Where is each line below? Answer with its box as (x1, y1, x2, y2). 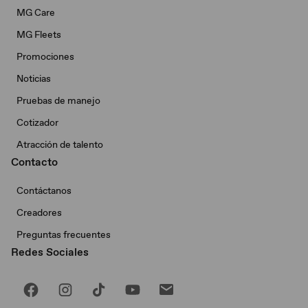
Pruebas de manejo (16, 94, 100, 107)
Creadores (16, 206, 62, 219)
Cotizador (16, 116, 58, 129)
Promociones (16, 50, 74, 63)
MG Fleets (16, 28, 61, 41)
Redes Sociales (11, 245, 89, 259)
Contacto (11, 155, 58, 169)
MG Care (16, 6, 55, 19)
